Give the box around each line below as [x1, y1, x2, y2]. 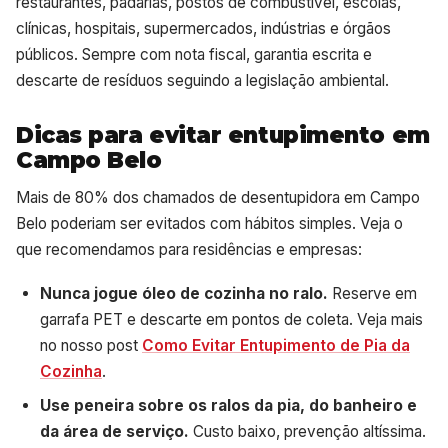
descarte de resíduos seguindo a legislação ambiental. [16, 70, 389, 90]
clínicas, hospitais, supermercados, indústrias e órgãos [16, 18, 391, 38]
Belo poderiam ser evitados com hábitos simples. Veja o [16, 214, 403, 234]
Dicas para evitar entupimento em [16, 120, 430, 149]
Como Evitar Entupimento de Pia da [142, 335, 410, 355]
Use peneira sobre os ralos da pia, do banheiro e [40, 395, 417, 415]
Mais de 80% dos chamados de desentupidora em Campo [16, 188, 420, 208]
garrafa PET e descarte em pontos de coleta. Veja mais [40, 309, 423, 329]
